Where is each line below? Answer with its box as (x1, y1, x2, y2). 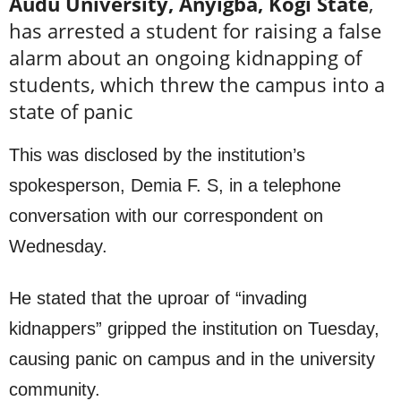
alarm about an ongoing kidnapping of (9, 44, 362, 71)
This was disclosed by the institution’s (9, 145, 305, 165)
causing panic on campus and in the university (9, 349, 375, 369)
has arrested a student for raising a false (9, 17, 381, 44)
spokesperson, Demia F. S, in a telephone (9, 175, 341, 195)
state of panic (9, 98, 132, 124)
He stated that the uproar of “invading (9, 288, 307, 308)
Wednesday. (9, 236, 107, 256)
